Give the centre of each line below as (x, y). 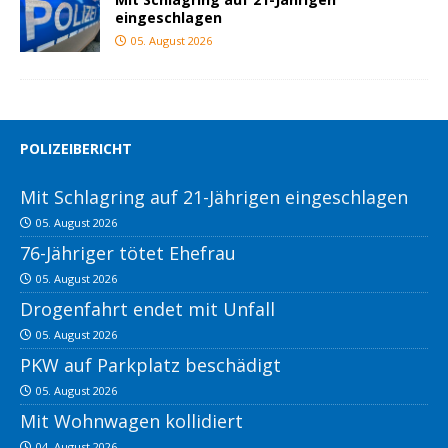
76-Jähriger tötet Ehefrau (128, 253)
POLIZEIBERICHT (76, 149)
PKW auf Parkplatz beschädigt (150, 365)
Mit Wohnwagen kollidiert (131, 421)
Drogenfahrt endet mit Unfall (147, 309)
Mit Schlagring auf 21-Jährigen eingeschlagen (214, 197)
